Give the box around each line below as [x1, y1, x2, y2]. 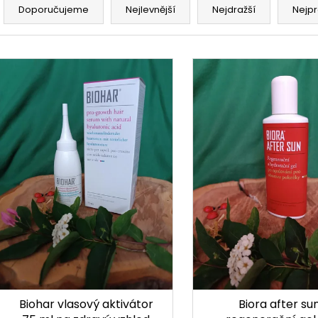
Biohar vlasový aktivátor [18, 296, 153, 313]
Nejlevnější [126, 2, 175, 16]
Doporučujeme [18, 2, 89, 16]
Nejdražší [212, 2, 256, 16]
